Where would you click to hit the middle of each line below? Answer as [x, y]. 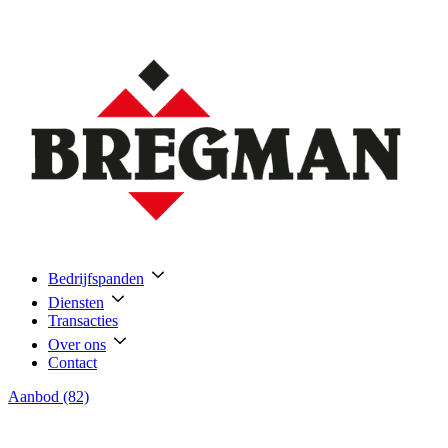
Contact [72, 362]
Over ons [77, 344]
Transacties [83, 320]
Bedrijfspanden [96, 278]
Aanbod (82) [48, 396]
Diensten [76, 302]
